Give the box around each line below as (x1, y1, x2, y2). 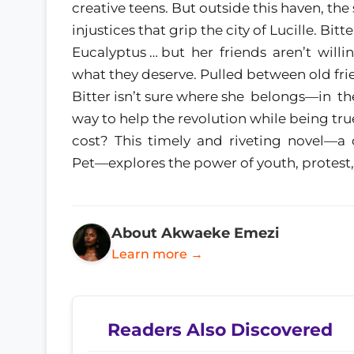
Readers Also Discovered (107, 318, 333, 340)
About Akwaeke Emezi (111, 224, 279, 241)
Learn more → (111, 246, 203, 262)
